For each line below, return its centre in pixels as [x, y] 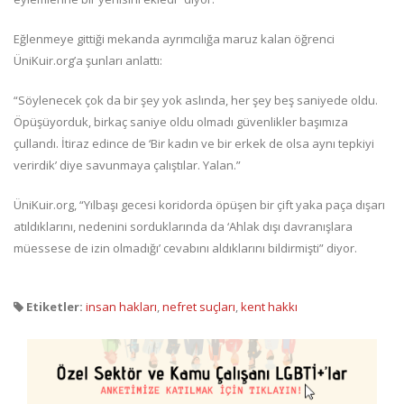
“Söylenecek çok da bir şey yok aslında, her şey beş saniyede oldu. [196, 101]
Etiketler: [53, 307]
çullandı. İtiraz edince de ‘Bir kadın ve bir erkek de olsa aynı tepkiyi [194, 144]
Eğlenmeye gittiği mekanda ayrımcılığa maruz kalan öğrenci [174, 39]
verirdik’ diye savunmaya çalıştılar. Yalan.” [127, 165]
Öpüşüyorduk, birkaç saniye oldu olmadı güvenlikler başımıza [181, 122]
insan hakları [121, 307]
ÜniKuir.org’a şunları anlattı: [88, 61]
